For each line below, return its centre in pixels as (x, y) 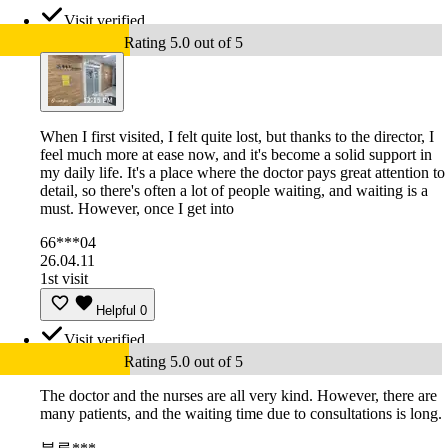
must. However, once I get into (137, 209)
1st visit (64, 279)
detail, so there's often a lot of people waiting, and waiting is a (234, 191)
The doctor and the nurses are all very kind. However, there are (238, 396)
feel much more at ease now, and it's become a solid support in (236, 155)
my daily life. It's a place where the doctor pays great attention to (242, 173)
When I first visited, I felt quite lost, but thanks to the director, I (237, 137)
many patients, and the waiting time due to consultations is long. (241, 414)
